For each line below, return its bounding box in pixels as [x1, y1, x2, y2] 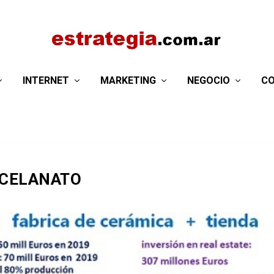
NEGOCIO [187, 74, 230, 86]
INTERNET [23, 74, 69, 86]
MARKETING [100, 74, 156, 86]
